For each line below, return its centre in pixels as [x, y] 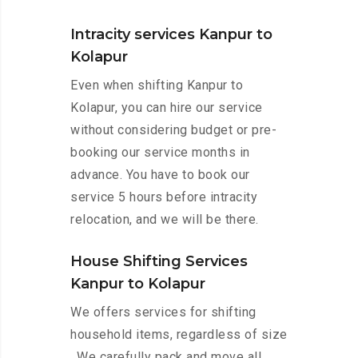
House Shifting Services [159, 262]
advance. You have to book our [160, 175]
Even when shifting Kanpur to [157, 86]
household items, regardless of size [179, 335]
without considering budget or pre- [173, 130]
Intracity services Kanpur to [171, 35]
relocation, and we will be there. [165, 220]
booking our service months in [160, 153]
